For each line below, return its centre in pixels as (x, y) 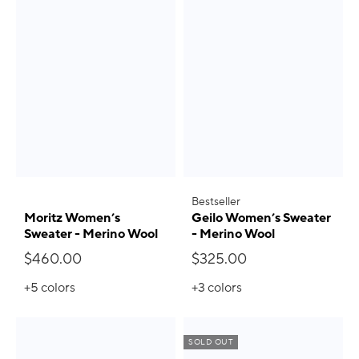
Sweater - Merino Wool (91, 234)
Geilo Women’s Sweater (261, 218)
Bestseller (216, 201)
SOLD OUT (211, 342)
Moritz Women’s (72, 218)
